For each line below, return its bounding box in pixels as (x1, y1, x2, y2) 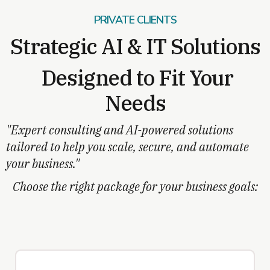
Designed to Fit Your (37, 64, 233, 92)
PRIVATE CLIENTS (93, 13, 177, 28)
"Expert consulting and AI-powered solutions (6, 122, 233, 139)
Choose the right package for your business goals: (12, 178, 258, 195)
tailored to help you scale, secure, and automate (6, 139, 249, 155)
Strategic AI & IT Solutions (10, 33, 260, 61)
